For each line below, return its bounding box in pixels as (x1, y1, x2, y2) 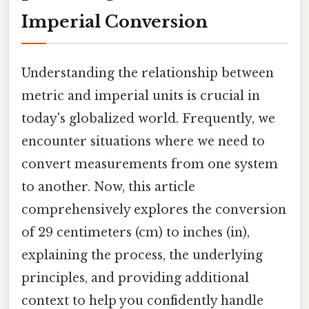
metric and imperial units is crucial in (21, 88, 260, 103)
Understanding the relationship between (21, 65, 274, 81)
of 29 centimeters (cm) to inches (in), (21, 224, 250, 240)
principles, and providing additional (21, 270, 249, 286)
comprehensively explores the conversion (21, 201, 286, 217)
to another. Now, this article (21, 179, 195, 195)
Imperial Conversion (21, 11, 208, 32)
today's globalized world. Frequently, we (21, 110, 275, 126)
